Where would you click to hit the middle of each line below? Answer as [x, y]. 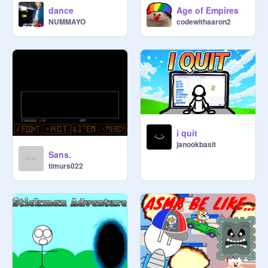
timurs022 [66, 166]
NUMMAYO [67, 22]
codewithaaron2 [204, 22]
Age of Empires [208, 10]
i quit [187, 133]
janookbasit [196, 144]
